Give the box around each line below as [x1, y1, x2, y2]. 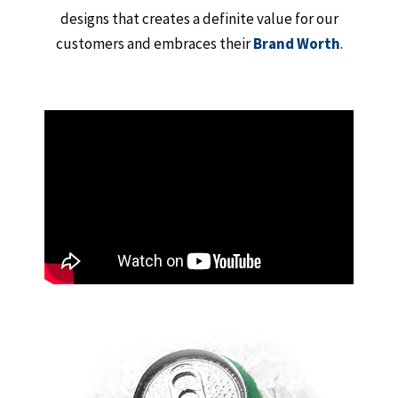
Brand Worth [252, 34, 340, 53]
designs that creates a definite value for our [60, 9, 338, 28]
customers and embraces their [55, 34, 253, 53]
